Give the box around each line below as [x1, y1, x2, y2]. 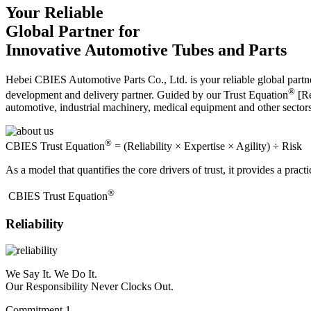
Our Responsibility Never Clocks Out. [6, 280, 174, 293]
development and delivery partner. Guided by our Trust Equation [6, 89, 288, 101]
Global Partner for [6, 22, 140, 40]
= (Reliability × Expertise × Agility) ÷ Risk [112, 140, 302, 153]
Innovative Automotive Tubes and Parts [6, 40, 287, 59]
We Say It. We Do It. [6, 268, 97, 280]
